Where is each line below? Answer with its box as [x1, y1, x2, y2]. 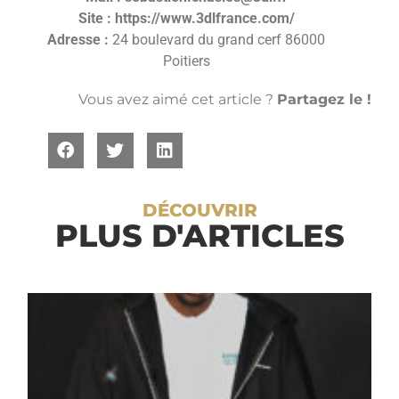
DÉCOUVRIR [142, 199, 257, 222]
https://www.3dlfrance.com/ [114, 9, 295, 27]
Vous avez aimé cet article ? [77, 91, 277, 109]
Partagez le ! [276, 91, 371, 109]
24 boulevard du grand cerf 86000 [109, 30, 325, 48]
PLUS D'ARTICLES [54, 216, 345, 256]
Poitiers [162, 52, 210, 69]
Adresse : [47, 30, 109, 48]
